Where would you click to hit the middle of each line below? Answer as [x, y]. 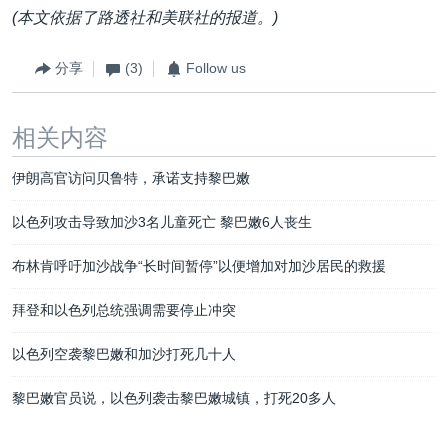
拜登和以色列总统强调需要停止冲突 [124, 309]
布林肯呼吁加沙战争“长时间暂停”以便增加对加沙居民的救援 [199, 265]
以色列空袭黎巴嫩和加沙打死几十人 [124, 353]
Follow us [216, 68]
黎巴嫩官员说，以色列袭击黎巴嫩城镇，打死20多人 [174, 397]
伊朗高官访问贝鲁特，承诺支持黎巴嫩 [131, 177]
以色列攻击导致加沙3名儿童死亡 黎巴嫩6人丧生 [162, 221]
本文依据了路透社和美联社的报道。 [145, 17]
